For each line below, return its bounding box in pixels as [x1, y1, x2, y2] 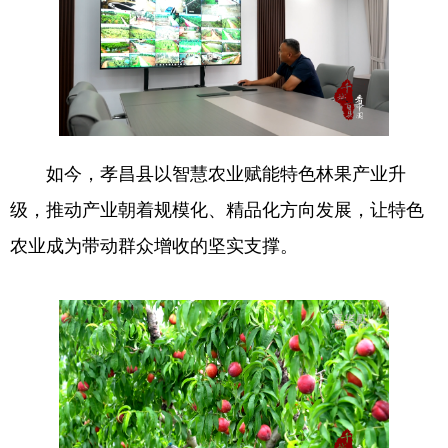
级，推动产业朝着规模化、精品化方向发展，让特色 [10, 195, 424, 222]
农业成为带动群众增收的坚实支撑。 [10, 231, 298, 258]
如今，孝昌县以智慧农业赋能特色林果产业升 [10, 159, 406, 186]
